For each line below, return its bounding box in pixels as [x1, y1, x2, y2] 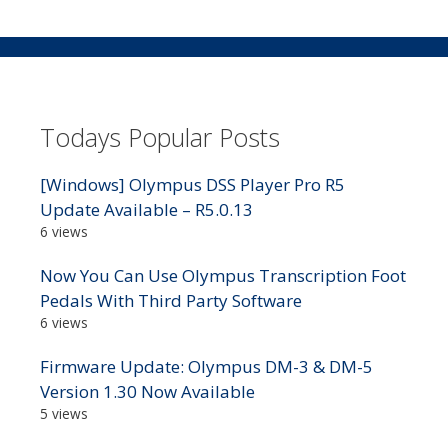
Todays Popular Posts [40, 120, 280, 155]
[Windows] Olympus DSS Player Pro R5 [40, 173, 345, 197]
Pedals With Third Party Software [40, 289, 302, 313]
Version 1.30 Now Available [40, 380, 255, 404]
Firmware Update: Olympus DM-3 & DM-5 [40, 355, 373, 379]
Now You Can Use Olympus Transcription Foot [40, 264, 406, 288]
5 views [40, 404, 88, 424]
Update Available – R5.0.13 [40, 198, 253, 222]
